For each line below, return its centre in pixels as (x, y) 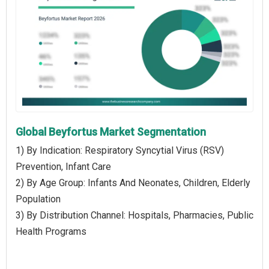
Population (38, 199)
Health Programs (51, 231)
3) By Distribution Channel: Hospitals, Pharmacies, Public (134, 215)
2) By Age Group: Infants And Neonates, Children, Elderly (133, 183)
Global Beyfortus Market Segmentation (111, 131)
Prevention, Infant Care (63, 166)
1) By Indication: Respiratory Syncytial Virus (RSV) (120, 150)
